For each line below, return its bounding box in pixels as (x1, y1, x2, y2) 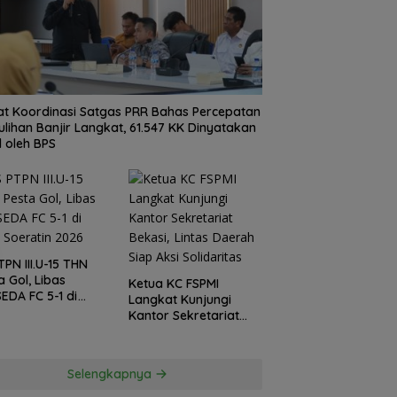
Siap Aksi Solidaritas (128, 339, 248, 355)
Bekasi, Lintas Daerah (128, 323, 256, 339)
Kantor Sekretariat (128, 307, 239, 323)
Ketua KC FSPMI (128, 275, 219, 292)
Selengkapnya (67, 365, 156, 382)
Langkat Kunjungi (128, 291, 231, 307)
